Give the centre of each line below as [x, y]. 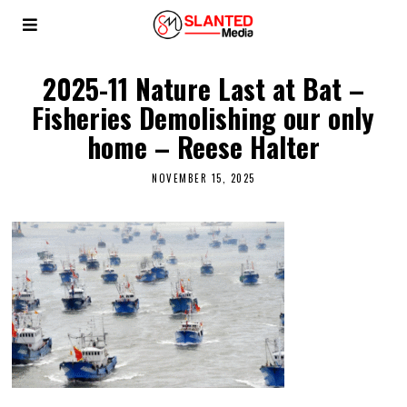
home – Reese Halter [203, 147]
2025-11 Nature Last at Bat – [203, 89]
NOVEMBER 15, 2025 [203, 179]
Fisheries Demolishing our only [203, 118]
